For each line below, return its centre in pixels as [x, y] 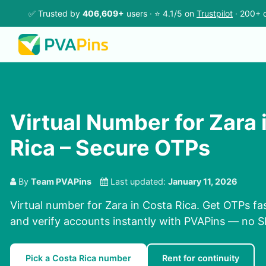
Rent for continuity [201, 258]
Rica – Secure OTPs [110, 148]
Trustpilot [215, 13]
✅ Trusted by [56, 13]
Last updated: [138, 182]
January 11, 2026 [203, 182]
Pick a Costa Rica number [78, 258]
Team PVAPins [61, 182]
